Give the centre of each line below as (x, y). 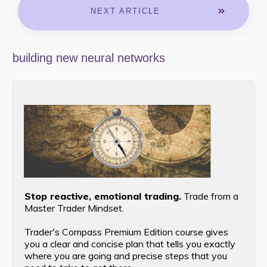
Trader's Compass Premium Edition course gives (126, 232)
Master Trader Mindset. (74, 208)
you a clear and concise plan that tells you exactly (130, 244)
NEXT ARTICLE (125, 11)
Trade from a (210, 196)
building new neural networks (89, 58)
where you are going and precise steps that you (126, 256)
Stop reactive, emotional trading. (103, 196)
